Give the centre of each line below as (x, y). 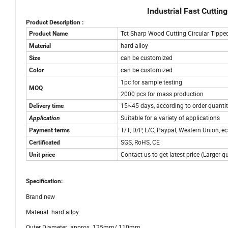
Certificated (45, 143)
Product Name (48, 34)
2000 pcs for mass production (162, 94)
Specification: (44, 181)
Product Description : (55, 23)
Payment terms (49, 131)
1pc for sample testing (151, 82)
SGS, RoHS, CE (140, 142)
